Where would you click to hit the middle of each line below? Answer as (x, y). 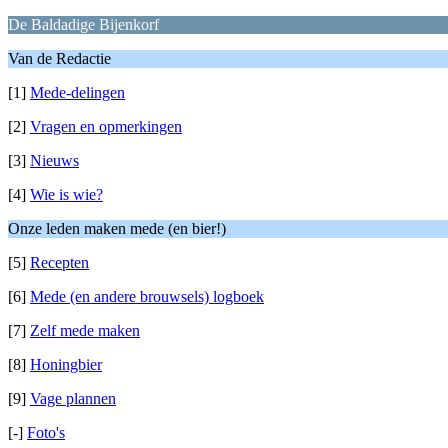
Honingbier (66, 364)
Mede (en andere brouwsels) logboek (147, 296)
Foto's (46, 432)
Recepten (59, 262)
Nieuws (54, 160)
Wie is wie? (66, 194)
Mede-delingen (77, 92)
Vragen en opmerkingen (106, 126)
